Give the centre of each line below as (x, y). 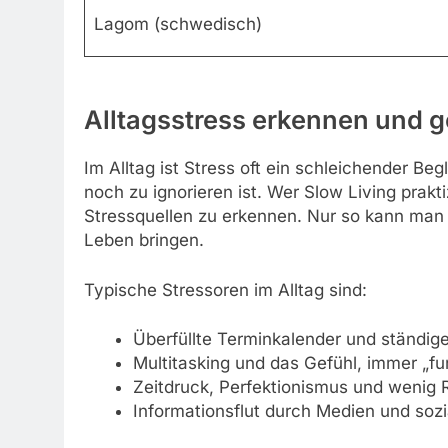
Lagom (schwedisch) (177, 24)
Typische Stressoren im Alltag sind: (225, 289)
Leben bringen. (144, 240)
